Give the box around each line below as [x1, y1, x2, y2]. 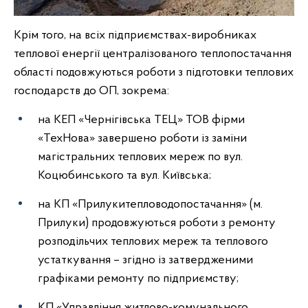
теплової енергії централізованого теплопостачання [14, 47, 291, 60]
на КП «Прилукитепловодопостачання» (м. [38, 197, 263, 211]
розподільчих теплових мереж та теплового [38, 234, 268, 248]
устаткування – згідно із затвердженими [38, 253, 253, 267]
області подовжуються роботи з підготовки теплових [14, 65, 294, 79]
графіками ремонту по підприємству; [38, 272, 239, 285]
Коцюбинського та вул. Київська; [38, 168, 211, 182]
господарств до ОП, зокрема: [14, 84, 169, 98]
